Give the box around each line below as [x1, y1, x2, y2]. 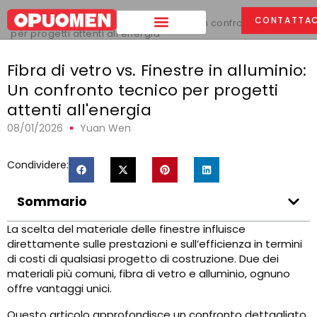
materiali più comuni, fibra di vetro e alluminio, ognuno [7, 266, 290, 281]
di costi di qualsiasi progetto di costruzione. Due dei [7, 251, 279, 266]
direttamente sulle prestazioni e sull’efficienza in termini [7, 236, 302, 251]
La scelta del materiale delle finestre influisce [7, 221, 246, 236]
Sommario [17, 192, 87, 210]
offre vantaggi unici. [7, 281, 112, 296]
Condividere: [7, 158, 69, 172]
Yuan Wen [80, 121, 131, 135]
